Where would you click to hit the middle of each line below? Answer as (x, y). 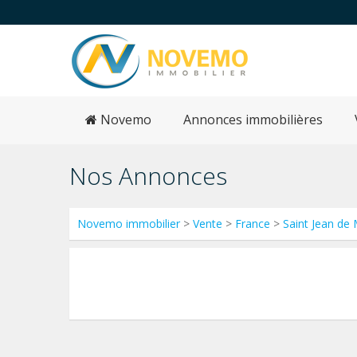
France (253, 224)
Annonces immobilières (253, 120)
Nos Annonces (148, 176)
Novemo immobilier (129, 224)
